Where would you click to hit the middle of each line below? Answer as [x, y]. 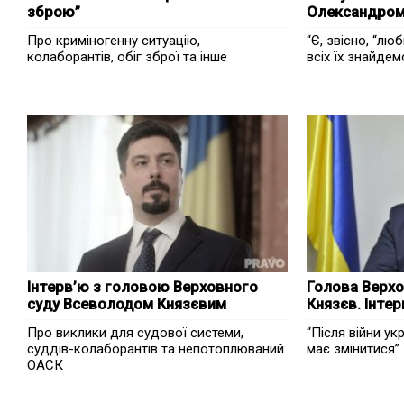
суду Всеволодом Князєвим [127, 304]
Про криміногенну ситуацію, [114, 41]
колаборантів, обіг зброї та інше [127, 57]
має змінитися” [353, 349]
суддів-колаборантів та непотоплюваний [156, 349]
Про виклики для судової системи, [135, 333]
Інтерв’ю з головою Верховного [142, 287]
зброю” [54, 12]
